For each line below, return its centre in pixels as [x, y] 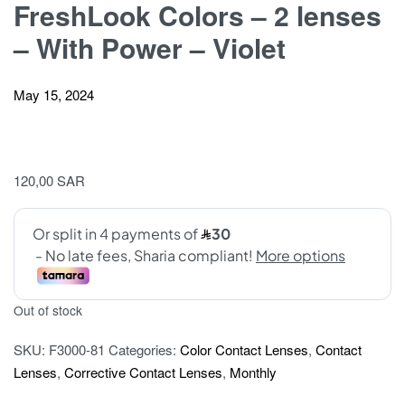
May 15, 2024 [54, 94]
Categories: [144, 350]
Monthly [253, 372]
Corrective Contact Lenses [143, 372]
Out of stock [48, 311]
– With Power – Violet [150, 48]
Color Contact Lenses [244, 350]
